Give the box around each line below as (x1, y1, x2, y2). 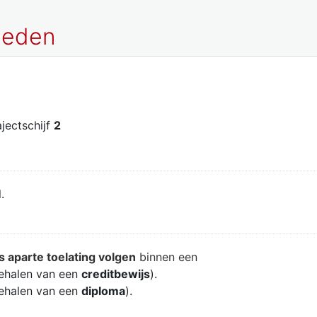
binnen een (136, 249, 197, 264)
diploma (81, 283, 125, 298)
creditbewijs (81, 266, 150, 281)
